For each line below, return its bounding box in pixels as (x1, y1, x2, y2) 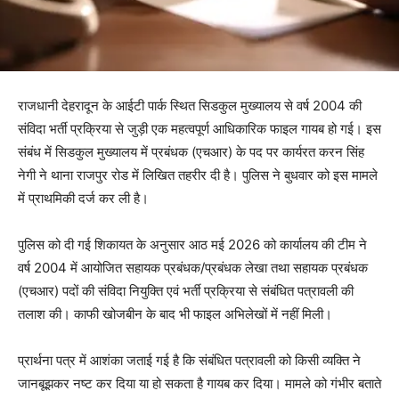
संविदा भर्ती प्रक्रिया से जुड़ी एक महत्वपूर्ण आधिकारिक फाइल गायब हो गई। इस (18, 120, 381, 138)
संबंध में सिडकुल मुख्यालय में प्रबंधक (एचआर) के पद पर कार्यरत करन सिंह (18, 143, 364, 161)
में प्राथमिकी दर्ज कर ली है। (18, 190, 149, 208)
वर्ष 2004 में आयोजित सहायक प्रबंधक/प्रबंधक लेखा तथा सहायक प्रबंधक (18, 259, 368, 277)
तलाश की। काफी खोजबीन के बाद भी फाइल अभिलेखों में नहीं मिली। (18, 305, 332, 323)
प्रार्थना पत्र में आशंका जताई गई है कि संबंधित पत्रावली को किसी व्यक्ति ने (18, 352, 361, 370)
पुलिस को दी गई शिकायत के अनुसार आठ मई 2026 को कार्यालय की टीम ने (18, 236, 367, 254)
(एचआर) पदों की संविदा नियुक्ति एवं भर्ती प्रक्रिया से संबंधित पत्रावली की (18, 282, 354, 300)
